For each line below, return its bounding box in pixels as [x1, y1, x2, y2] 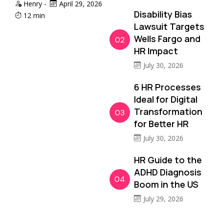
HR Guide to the [134, 153, 202, 166]
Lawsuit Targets [134, 20, 204, 32]
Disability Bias [134, 8, 192, 20]
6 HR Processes [134, 81, 201, 93]
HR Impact [134, 44, 178, 57]
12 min [22, 10, 45, 20]
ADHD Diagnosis [134, 166, 201, 178]
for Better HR [134, 117, 189, 130]
